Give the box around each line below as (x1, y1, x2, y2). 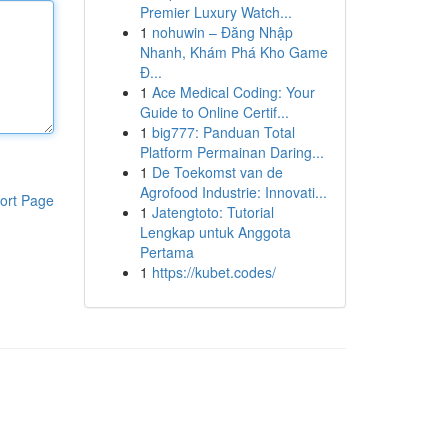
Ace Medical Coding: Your (151, 82, 315, 102)
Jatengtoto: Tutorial (151, 202, 274, 222)
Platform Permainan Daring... (139, 142, 324, 162)
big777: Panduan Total (151, 122, 295, 142)
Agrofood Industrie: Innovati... (139, 182, 327, 202)
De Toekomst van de (151, 162, 283, 182)
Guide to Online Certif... (139, 102, 289, 122)
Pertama (139, 242, 194, 262)
